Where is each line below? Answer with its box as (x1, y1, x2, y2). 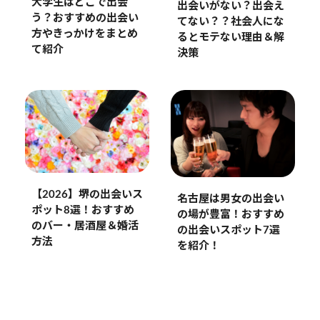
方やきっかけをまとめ (31, 28, 138, 39)
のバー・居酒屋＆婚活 (31, 220, 139, 231)
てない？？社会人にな (176, 16, 284, 27)
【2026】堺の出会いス (31, 189, 143, 200)
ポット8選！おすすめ (31, 204, 134, 216)
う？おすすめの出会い (31, 12, 139, 24)
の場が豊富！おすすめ (176, 209, 284, 221)
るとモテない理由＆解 (176, 31, 284, 43)
